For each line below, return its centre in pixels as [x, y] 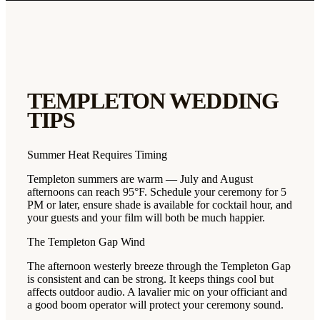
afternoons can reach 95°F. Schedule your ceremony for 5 [157, 192]
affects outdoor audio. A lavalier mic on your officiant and [157, 292]
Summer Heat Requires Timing [97, 155]
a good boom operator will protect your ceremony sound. [155, 305]
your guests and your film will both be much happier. [146, 218]
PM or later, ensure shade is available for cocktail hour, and [160, 205]
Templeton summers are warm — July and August [140, 179]
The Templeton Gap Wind [86, 242]
